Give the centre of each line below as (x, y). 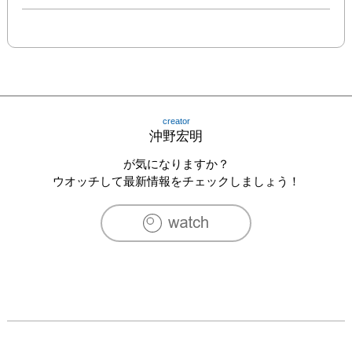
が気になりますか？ (176, 163)
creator (176, 121)
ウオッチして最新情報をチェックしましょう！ (176, 181)
